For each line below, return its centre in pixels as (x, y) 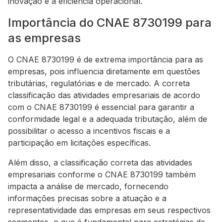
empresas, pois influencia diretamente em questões (104, 71)
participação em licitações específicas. (79, 143)
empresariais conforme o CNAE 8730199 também (102, 174)
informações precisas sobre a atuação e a (87, 198)
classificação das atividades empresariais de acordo (104, 95)
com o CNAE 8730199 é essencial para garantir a (101, 107)
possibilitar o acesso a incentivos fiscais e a (89, 131)
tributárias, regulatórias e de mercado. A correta (99, 83)
